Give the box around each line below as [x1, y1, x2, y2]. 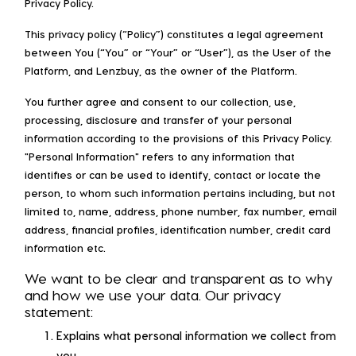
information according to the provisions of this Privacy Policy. [25, 131, 332, 144]
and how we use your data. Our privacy [25, 285, 281, 303]
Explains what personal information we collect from [56, 328, 336, 342]
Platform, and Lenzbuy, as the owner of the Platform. [25, 64, 297, 76]
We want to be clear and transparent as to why [25, 269, 333, 286]
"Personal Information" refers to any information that [25, 149, 295, 162]
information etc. [25, 241, 106, 253]
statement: [25, 302, 93, 319]
